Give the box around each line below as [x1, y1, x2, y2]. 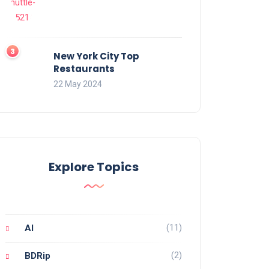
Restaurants [53, 62, 115, 75]
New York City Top [53, 49, 139, 62]
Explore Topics [49, 158, 139, 175]
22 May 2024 [53, 79, 102, 89]
